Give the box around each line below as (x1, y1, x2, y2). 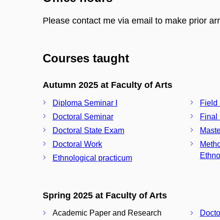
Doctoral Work (53, 139, 102, 148)
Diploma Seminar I (53, 98, 117, 107)
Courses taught (43, 52, 129, 65)
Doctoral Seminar (53, 112, 113, 121)
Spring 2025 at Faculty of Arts (43, 190, 167, 200)
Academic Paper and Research (53, 209, 162, 218)
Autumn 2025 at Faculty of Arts (43, 80, 172, 90)
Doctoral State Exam (53, 126, 124, 135)
